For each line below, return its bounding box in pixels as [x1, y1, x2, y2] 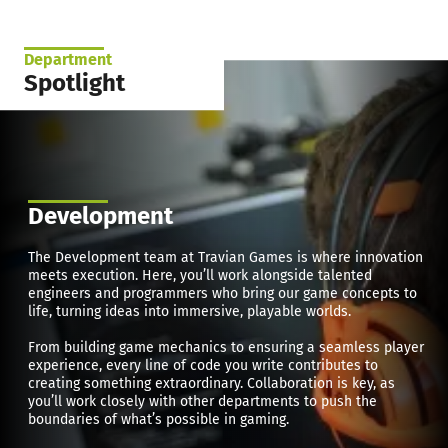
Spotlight [24, 69, 125, 98]
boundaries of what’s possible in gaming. [28, 411, 290, 429]
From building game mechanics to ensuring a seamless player [28, 339, 425, 357]
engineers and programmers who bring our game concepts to [28, 285, 418, 303]
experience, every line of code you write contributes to [28, 357, 379, 375]
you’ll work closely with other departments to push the [28, 393, 378, 411]
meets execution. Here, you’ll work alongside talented [28, 267, 373, 285]
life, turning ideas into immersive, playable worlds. [28, 303, 352, 321]
